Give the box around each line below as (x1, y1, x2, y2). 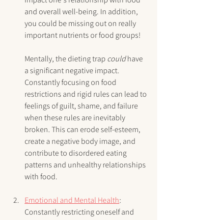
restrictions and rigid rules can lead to (25, 89, 148, 100)
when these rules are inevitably (25, 112, 127, 123)
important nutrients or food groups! (25, 30, 140, 41)
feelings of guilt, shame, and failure (25, 101, 139, 111)
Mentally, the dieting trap (25, 54, 107, 64)
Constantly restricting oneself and (25, 207, 136, 218)
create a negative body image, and (25, 136, 137, 147)
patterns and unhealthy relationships (25, 160, 147, 170)
